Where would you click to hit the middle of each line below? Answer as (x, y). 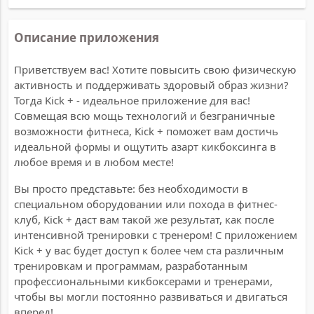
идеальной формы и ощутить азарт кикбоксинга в (145, 146)
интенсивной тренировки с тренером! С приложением (156, 234)
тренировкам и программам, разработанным (131, 265)
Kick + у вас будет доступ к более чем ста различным (149, 250)
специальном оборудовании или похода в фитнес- (146, 204)
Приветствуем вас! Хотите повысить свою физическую (155, 69)
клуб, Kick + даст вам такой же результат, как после (144, 219)
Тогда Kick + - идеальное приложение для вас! (132, 100)
